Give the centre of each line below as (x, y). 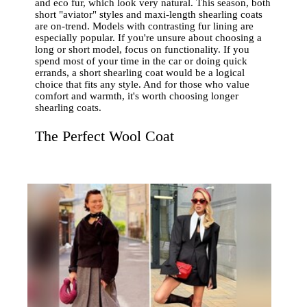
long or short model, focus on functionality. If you (143, 49)
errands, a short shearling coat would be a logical (140, 72)
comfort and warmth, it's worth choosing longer (137, 96)
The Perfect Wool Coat (105, 136)
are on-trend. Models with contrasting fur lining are (145, 26)
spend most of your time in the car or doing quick (142, 61)
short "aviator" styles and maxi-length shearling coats (149, 14)
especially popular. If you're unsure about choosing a (149, 37)
